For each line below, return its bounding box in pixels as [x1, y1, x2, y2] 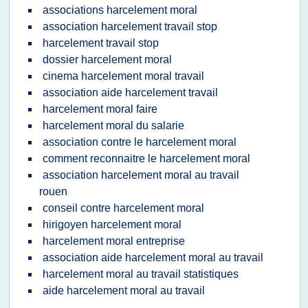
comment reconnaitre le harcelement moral [43, 153, 250, 164]
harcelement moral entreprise [43, 235, 185, 247]
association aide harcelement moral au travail [43, 252, 263, 263]
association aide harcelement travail [43, 87, 218, 98]
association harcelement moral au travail [43, 169, 239, 181]
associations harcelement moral [43, 4, 197, 16]
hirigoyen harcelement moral [43, 219, 181, 230]
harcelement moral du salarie [43, 120, 184, 131]
